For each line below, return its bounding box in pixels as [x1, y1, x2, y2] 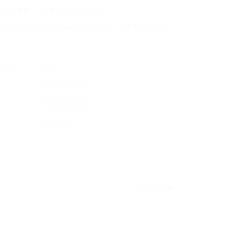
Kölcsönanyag [43, 81, 89, 90]
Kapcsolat [43, 118, 75, 126]
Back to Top [136, 183, 174, 191]
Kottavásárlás [43, 99, 88, 108]
